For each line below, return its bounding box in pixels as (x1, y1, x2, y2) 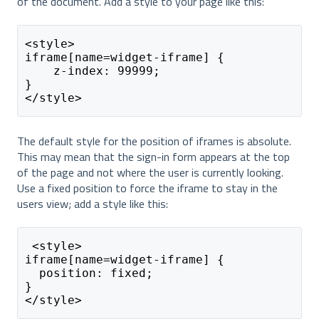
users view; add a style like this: (17, 194, 168, 212)
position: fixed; (24, 266, 153, 281)
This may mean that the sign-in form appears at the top (17, 147, 290, 165)
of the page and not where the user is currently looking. (17, 163, 283, 181)
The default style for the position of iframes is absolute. (17, 132, 291, 150)
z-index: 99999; (24, 64, 160, 78)
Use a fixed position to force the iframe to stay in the (17, 179, 278, 197)
